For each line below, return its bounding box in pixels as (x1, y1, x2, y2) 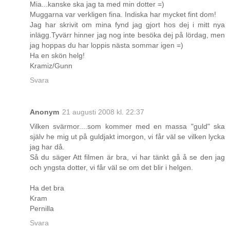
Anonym (30, 108, 59, 117)
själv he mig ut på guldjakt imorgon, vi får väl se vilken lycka (30, 132, 225, 141)
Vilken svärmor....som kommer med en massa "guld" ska (30, 122, 225, 131)
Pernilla (30, 204, 54, 213)
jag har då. (30, 143, 65, 151)
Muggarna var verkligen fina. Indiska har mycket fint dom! (30, 10, 216, 19)
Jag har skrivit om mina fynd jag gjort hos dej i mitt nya (30, 21, 225, 29)
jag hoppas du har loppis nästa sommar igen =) (30, 41, 183, 50)
